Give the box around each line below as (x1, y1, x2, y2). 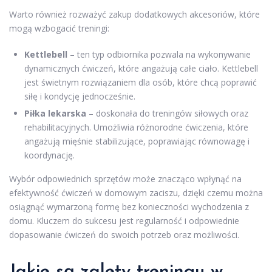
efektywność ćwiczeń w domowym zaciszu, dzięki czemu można (9, 187, 263, 199)
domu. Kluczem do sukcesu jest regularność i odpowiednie (9, 215, 239, 227)
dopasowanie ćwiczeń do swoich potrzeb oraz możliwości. (9, 229, 239, 241)
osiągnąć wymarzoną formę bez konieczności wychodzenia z (9, 201, 249, 213)
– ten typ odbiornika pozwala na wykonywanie (67, 49, 251, 61)
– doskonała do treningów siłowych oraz (86, 107, 248, 120)
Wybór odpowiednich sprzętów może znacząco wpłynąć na (9, 173, 242, 185)
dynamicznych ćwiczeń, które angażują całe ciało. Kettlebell (24, 63, 258, 75)
